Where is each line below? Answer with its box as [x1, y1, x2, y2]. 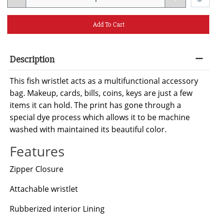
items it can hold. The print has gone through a [10, 99, 181, 110]
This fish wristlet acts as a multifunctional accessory [10, 75, 198, 86]
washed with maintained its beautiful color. [10, 124, 167, 135]
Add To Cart [93, 20, 124, 29]
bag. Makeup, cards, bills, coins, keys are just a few [10, 87, 192, 98]
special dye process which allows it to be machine [10, 111, 190, 123]
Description [10, 53, 54, 65]
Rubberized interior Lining [10, 203, 105, 214]
